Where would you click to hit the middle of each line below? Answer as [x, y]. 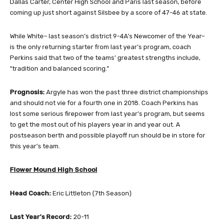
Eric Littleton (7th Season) [91, 193]
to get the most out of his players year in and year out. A [95, 125]
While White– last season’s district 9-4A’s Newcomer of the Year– [107, 36]
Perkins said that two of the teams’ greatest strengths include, [105, 58]
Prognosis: [27, 92]
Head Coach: [30, 193]
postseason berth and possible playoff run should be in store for [108, 136]
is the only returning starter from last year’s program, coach [100, 47]
